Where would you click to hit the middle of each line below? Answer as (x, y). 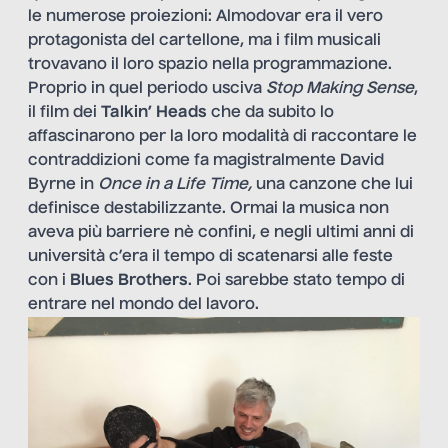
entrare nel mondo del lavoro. (143, 304)
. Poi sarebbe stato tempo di (296, 280)
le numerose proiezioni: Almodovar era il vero (205, 16)
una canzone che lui (334, 184)
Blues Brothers (129, 280)
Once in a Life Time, (177, 184)
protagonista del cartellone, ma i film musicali (204, 40)
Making (334, 88)
